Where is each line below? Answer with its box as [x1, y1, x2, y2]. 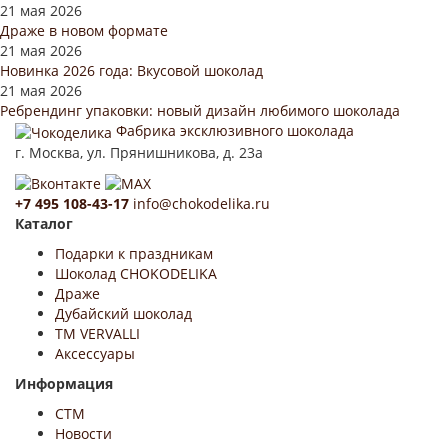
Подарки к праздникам [55, 243, 213, 263]
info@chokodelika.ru [133, 193, 270, 213]
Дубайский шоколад [55, 303, 192, 323]
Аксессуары [55, 343, 135, 363]
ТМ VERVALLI [55, 323, 140, 343]
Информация [15, 373, 113, 393]
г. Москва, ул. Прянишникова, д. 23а [15, 142, 263, 162]
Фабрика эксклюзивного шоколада [116, 121, 354, 141]
